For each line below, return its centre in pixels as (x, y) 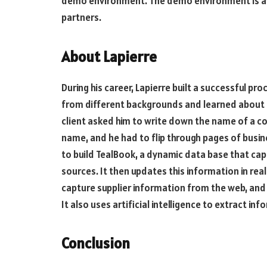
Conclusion (96, 243)
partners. (81, 18)
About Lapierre (109, 56)
